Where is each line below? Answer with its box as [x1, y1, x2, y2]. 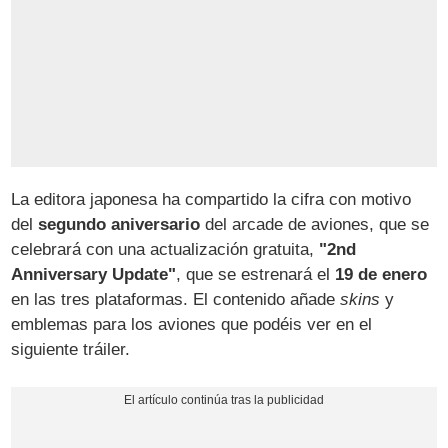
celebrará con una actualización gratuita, [11, 239, 320, 259]
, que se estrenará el [176, 264, 336, 284]
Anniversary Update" [11, 264, 177, 284]
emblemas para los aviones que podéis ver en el [11, 314, 373, 334]
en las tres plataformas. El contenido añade [11, 289, 341, 309]
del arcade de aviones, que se [200, 214, 430, 234]
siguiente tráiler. [11, 339, 131, 359]
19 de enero [335, 264, 428, 284]
